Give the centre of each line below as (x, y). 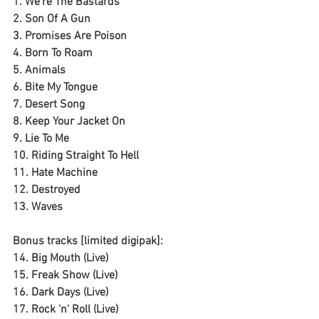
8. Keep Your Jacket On (69, 122)
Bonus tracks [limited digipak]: (88, 242)
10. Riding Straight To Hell (76, 156)
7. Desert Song (49, 105)
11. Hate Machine (55, 173)
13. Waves (38, 208)
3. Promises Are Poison (70, 37)
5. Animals (39, 71)
